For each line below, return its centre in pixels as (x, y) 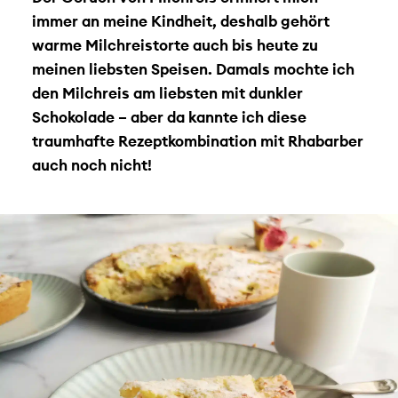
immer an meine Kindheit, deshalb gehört (180, 20)
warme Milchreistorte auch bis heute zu (175, 44)
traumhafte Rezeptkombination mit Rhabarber (197, 140)
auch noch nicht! (93, 164)
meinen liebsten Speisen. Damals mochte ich (193, 68)
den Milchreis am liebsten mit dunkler (167, 92)
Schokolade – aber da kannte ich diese (169, 116)
